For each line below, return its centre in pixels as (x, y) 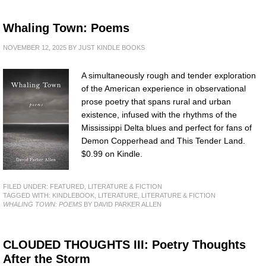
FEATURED (67, 187)
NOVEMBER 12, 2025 (35, 48)
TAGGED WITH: (28, 196)
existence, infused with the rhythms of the (159, 115)
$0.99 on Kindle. (112, 154)
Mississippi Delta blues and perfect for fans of (167, 128)
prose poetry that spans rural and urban (156, 102)
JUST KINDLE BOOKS (112, 48)
